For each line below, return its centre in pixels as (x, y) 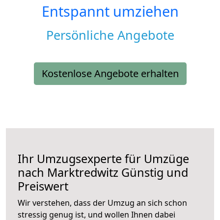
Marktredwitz (83, 173)
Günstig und (153, 173)
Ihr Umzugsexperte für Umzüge (103, 159)
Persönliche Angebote (110, 35)
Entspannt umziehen (110, 11)
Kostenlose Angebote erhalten (110, 74)
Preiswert (43, 186)
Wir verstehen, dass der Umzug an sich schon (102, 203)
